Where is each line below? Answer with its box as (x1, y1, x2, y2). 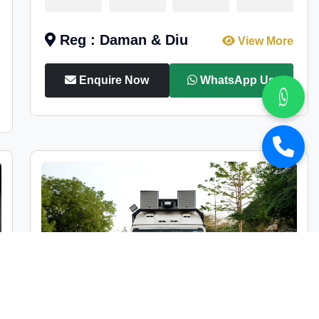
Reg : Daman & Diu (56, 32, 189, 48)
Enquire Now (76, 74, 150, 86)
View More (234, 35, 293, 47)
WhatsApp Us (197, 74, 276, 86)
